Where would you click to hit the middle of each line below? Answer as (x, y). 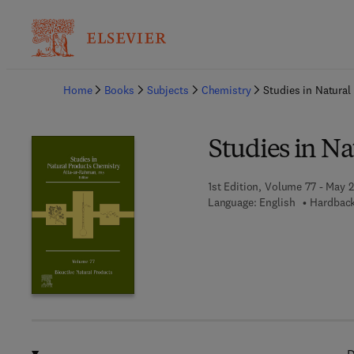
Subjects (168, 90)
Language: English (251, 202)
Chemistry (226, 90)
